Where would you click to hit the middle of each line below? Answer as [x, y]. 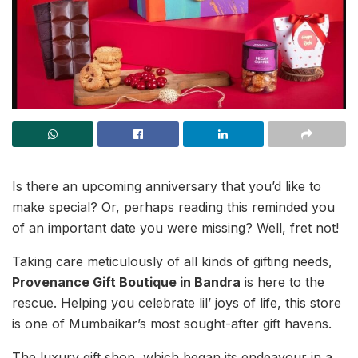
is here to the [282, 282]
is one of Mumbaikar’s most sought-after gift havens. [172, 323]
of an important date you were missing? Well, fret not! [175, 227]
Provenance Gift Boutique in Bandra [126, 282]
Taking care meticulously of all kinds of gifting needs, [172, 261]
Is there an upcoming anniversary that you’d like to [167, 186]
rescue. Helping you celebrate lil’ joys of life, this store [177, 302]
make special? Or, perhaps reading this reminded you [173, 207]
